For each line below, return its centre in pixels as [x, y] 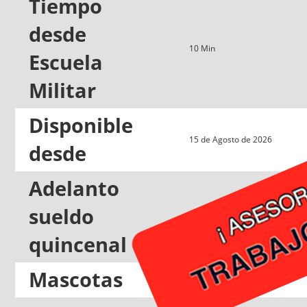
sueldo [61, 216]
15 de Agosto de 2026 [231, 139]
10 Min [202, 48]
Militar [62, 90]
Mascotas [76, 279]
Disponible [81, 125]
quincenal [78, 244]
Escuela [66, 62]
